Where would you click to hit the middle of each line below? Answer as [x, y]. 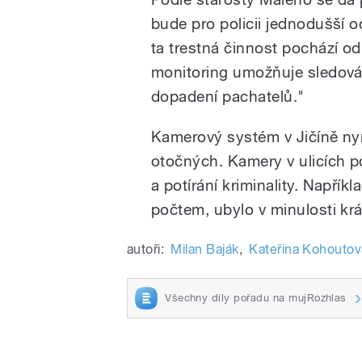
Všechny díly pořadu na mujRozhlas [256, 297]
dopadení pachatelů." [228, 97]
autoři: [146, 250]
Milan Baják [205, 250]
